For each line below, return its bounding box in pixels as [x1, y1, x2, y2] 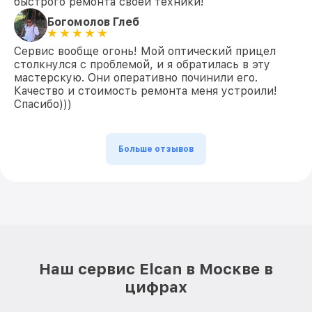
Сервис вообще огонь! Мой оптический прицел [14, 45, 276, 58]
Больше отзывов [118, 144, 194, 154]
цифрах [125, 278, 187, 296]
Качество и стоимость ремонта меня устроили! [14, 84, 277, 97]
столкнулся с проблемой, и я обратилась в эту [14, 58, 270, 71]
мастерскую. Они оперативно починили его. [14, 71, 258, 84]
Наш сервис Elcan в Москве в [39, 260, 273, 278]
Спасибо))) [14, 97, 72, 111]
